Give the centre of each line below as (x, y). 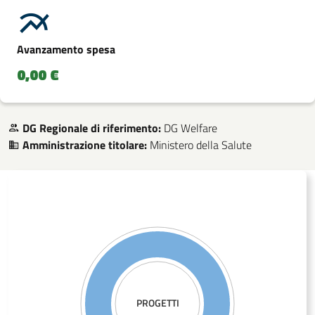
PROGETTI (157, 303)
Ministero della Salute (201, 144)
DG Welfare (191, 128)
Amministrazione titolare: (85, 144)
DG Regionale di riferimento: (92, 128)
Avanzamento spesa (66, 49)
